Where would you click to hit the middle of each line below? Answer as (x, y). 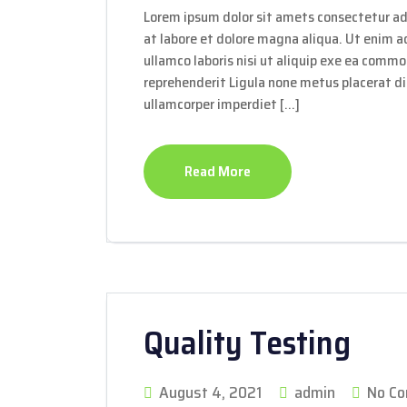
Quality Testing (247, 343)
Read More (218, 171)
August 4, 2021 (210, 392)
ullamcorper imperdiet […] (222, 104)
